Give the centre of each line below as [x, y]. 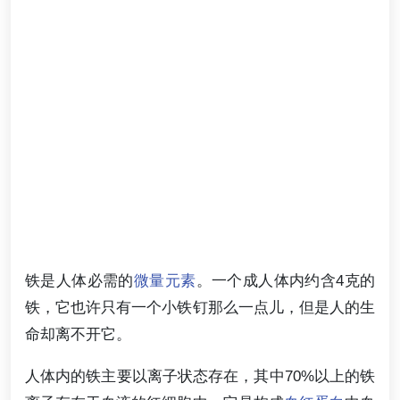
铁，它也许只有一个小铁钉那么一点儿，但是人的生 [200, 307]
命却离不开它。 [78, 334]
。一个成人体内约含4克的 [286, 280]
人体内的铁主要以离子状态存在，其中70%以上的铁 [200, 376]
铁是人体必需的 [79, 280]
